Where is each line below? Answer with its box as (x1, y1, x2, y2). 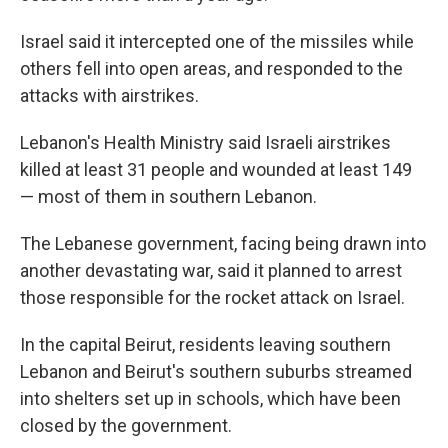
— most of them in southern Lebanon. (20, 186, 317, 207)
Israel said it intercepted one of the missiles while (20, 31, 414, 52)
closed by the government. (20, 415, 232, 436)
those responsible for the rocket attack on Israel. (20, 287, 405, 308)
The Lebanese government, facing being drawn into (20, 233, 426, 254)
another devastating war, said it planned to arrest (20, 260, 402, 281)
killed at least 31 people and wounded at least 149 (20, 159, 412, 180)
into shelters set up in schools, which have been (20, 388, 401, 409)
